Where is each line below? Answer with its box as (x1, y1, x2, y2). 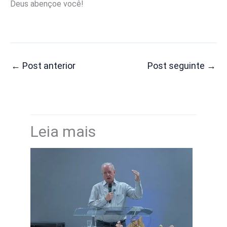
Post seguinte (147, 60, 207, 71)
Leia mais (30, 123, 96, 141)
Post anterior (20, 60, 75, 71)
